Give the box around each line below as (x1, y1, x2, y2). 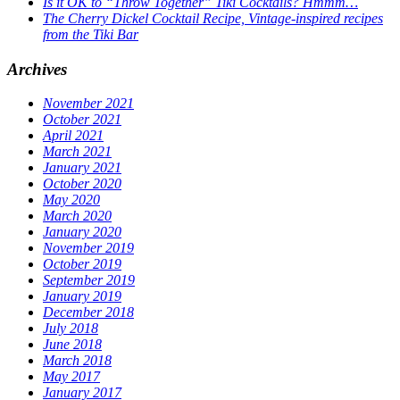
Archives (7, 59, 67, 79)
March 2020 (43, 208, 112, 224)
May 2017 (43, 369, 100, 385)
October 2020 (43, 176, 121, 192)
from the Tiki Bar (43, 26, 138, 42)
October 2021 (43, 112, 121, 128)
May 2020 (43, 192, 100, 208)
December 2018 (43, 304, 134, 321)
